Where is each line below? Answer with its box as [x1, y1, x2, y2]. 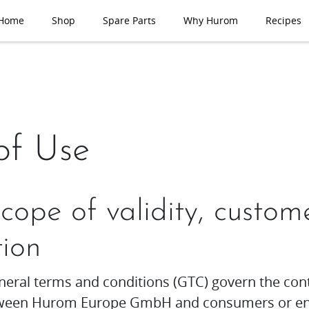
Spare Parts [103, 14, 156, 27]
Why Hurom [183, 14, 238, 27]
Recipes [266, 14, 301, 27]
